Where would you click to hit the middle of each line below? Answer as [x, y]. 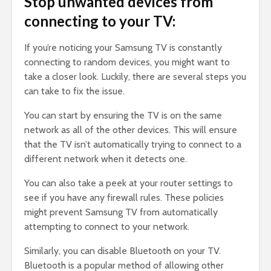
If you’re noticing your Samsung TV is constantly [123, 48]
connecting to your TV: [100, 21]
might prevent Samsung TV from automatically [121, 212]
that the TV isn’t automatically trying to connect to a [133, 145]
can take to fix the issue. [74, 91]
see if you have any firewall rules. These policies [124, 198]
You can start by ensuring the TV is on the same [123, 116]
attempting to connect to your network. [107, 227]
